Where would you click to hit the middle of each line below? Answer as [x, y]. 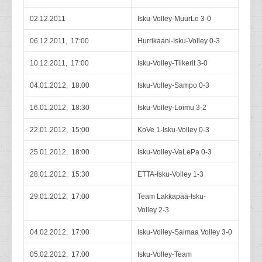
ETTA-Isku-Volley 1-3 [170, 174]
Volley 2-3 [153, 210]
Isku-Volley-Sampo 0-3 [173, 85]
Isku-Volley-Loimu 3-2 [172, 108]
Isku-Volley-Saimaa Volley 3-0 [185, 232]
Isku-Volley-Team [165, 254]
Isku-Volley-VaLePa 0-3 [175, 152]
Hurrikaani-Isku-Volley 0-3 [179, 41]
